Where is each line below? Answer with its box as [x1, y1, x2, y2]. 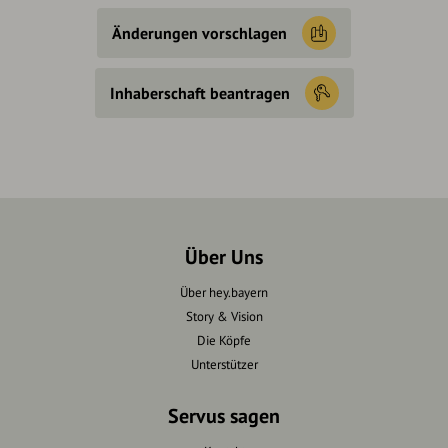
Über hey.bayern [180, 284, 268, 302]
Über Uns [185, 244, 263, 271]
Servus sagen [168, 403, 280, 430]
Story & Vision [185, 308, 263, 326]
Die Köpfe [197, 332, 251, 350]
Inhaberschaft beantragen [109, 83, 290, 104]
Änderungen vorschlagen [112, 23, 287, 44]
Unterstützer [190, 356, 258, 374]
